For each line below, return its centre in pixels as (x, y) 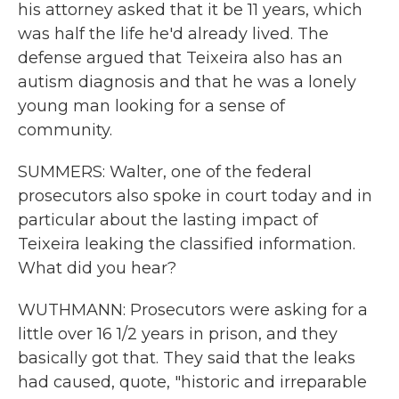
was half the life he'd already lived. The (173, 34)
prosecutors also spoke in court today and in (195, 196)
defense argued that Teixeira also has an (180, 58)
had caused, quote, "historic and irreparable (192, 382)
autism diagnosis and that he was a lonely (187, 82)
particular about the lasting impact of (168, 220)
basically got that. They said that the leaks (187, 358)
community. (65, 130)
